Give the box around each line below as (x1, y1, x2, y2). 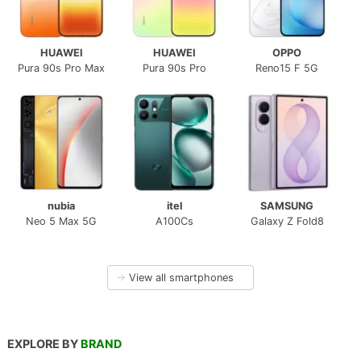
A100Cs (155, 214, 193, 227)
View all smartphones (126, 271, 234, 284)
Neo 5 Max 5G (26, 214, 98, 227)
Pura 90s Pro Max (18, 61, 106, 74)
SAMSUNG (260, 199, 314, 212)
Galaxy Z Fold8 (250, 214, 324, 227)
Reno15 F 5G (255, 61, 319, 74)
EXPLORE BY (6, 336, 81, 351)
